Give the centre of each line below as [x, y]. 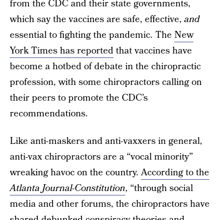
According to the [175, 173]
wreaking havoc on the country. [75, 173]
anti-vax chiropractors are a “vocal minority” [101, 157]
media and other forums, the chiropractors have [110, 204]
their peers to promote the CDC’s [79, 98]
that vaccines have [153, 51]
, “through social [159, 188]
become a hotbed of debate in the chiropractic [105, 67]
